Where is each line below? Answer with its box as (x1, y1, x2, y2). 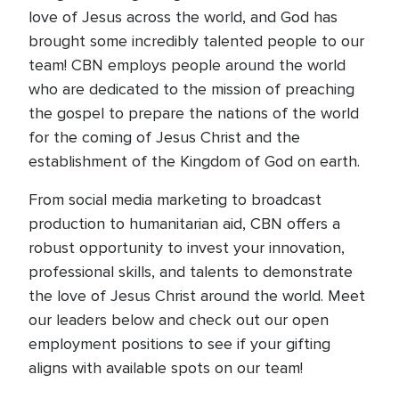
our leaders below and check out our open (28, 310, 329, 330)
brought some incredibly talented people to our (28, 31, 364, 51)
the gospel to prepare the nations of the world (28, 103, 359, 123)
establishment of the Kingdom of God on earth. (28, 151, 360, 171)
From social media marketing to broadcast (28, 190, 322, 209)
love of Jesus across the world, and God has (28, 7, 338, 27)
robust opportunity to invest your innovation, (28, 238, 345, 257)
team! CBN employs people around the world (28, 55, 346, 75)
